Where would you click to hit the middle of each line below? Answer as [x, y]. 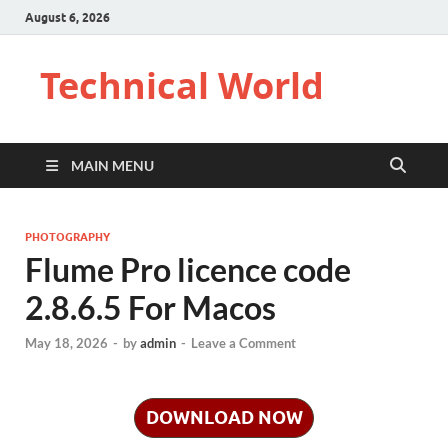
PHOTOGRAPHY [67, 237]
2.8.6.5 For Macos [150, 307]
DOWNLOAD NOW [224, 418]
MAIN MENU [112, 165]
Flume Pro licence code [188, 269]
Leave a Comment [243, 343]
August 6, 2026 [67, 17]
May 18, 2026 [66, 343]
